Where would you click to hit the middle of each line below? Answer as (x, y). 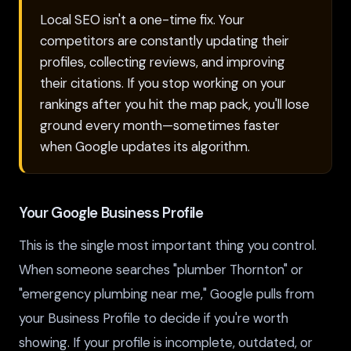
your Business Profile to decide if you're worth (154, 318)
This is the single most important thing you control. (168, 246)
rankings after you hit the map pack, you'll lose (175, 104)
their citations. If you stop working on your (163, 83)
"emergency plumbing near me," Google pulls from (166, 294)
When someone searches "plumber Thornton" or (161, 270)
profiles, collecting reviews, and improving (163, 62)
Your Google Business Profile (111, 213)
